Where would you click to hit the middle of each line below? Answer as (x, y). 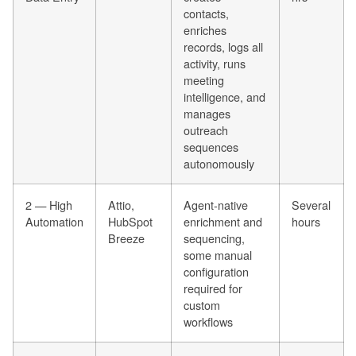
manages (207, 114)
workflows (208, 322)
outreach (206, 130)
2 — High (49, 205)
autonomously (219, 164)
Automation (54, 222)
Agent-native (216, 205)
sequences (211, 147)
